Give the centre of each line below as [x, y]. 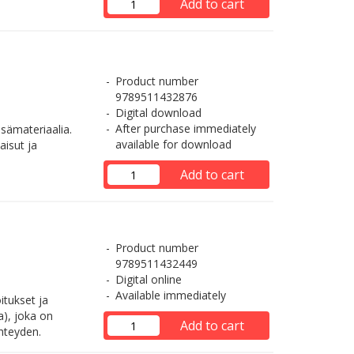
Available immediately [170, 295]
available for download [173, 144]
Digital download [158, 113]
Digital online [148, 279]
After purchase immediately [185, 128]
